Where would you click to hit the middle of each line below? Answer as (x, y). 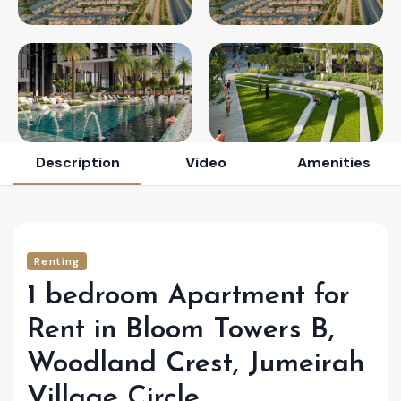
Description (77, 163)
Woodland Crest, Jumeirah (196, 365)
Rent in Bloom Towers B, (181, 331)
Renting (57, 262)
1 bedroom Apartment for (188, 297)
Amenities (333, 163)
